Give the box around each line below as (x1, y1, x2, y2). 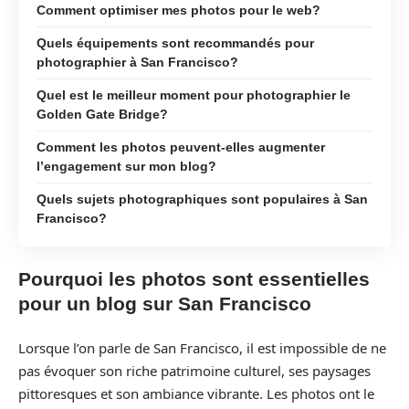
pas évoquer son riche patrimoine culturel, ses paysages (18, 361, 371, 380)
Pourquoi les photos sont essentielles (18, 268, 370, 289)
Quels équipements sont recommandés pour (37, 35, 314, 50)
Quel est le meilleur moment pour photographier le (37, 87, 351, 102)
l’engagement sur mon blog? (37, 158, 216, 173)
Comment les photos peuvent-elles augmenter (37, 139, 325, 154)
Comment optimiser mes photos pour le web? (37, 2, 320, 17)
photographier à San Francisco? (37, 54, 238, 69)
